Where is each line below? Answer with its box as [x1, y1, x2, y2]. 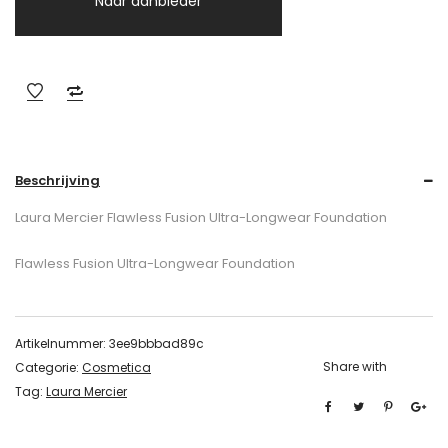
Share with [323, 358, 387, 375]
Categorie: [15, 359, 82, 376]
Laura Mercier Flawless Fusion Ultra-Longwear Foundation [15, 208, 387, 227]
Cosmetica [82, 359, 151, 376]
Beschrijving [15, 171, 100, 190]
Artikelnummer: [15, 335, 109, 352]
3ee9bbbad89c [109, 335, 204, 352]
